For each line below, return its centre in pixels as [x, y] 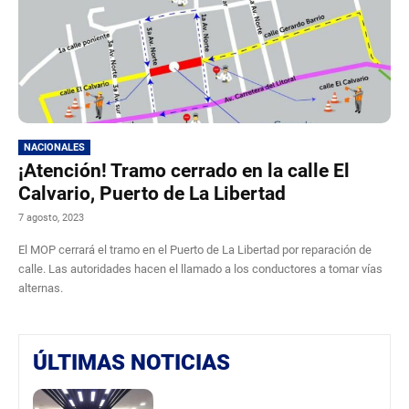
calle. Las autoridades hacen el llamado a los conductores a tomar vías [200, 268]
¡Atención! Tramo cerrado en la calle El [184, 170]
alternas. [41, 288]
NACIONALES [54, 147]
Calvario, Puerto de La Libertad [152, 193]
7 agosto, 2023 [51, 217]
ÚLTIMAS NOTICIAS [131, 362]
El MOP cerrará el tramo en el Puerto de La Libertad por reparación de [195, 249]
